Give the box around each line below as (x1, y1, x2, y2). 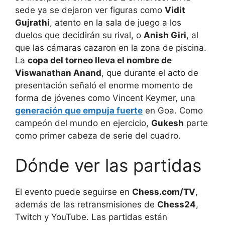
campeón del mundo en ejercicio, (15, 118, 151, 128)
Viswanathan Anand (15, 67, 101, 78)
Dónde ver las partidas (15, 155, 201, 176)
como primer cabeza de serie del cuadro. (15, 130, 181, 141)
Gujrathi (15, 17, 50, 28)
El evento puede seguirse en (15, 187, 132, 197)
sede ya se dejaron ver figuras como (15, 5, 165, 15)
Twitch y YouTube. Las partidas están (15, 212, 167, 222)
